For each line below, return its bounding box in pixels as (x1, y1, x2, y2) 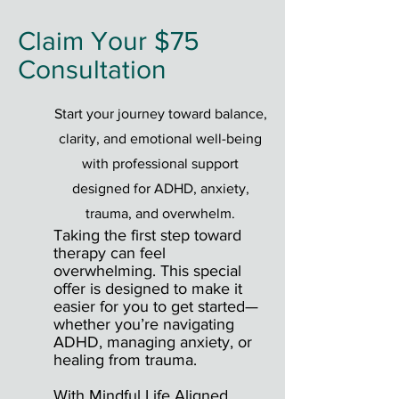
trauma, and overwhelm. (85, 205, 235, 221)
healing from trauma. (53, 350, 197, 369)
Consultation (18, 54, 167, 84)
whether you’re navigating (53, 314, 234, 333)
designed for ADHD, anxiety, (71, 180, 249, 196)
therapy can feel (53, 243, 166, 262)
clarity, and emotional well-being (59, 130, 262, 146)
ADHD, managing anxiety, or (53, 332, 252, 351)
